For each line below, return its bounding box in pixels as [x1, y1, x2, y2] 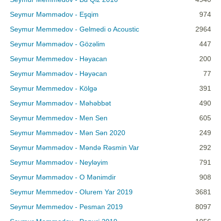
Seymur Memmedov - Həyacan [10, 55, 107, 63]
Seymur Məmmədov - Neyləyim [10, 158, 108, 167]
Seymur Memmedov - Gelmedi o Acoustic [10, 25, 139, 34]
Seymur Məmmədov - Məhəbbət [10, 99, 111, 108]
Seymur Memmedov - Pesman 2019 [10, 203, 123, 211]
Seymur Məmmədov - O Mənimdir [10, 173, 116, 182]
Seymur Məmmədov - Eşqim [10, 10, 99, 19]
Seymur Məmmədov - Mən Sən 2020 [10, 129, 125, 137]
